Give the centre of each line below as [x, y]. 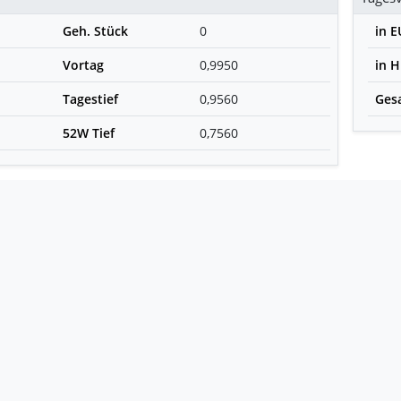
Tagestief [91, 98]
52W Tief [89, 132]
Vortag [84, 64]
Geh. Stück [96, 30]
